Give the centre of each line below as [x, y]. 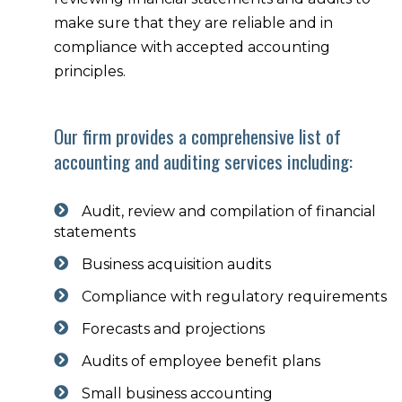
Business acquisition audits [176, 264]
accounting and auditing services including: [203, 161]
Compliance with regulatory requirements [234, 296]
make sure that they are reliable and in [193, 22]
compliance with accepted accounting [192, 47]
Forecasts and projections [173, 328]
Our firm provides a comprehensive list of [197, 135]
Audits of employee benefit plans [201, 361]
